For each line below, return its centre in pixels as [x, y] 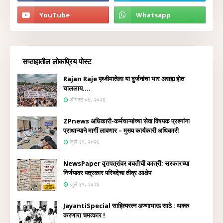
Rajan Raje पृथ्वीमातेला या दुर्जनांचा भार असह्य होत [124, 79]
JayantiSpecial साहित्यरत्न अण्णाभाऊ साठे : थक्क [126, 206]
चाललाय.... [77, 88]
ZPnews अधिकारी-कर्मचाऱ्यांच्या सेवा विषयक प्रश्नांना [126, 121]
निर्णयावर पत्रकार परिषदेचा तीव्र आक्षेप [107, 173]
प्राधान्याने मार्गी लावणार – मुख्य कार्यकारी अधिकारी [121, 130]
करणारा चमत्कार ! [84, 215]
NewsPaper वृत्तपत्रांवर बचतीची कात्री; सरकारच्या [126, 163]
